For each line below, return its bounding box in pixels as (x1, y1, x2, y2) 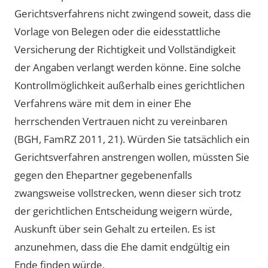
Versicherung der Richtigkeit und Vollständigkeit (14, 42, 236, 56)
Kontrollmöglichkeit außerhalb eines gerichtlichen (14, 78, 245, 92)
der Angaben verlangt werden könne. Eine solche (14, 60, 241, 74)
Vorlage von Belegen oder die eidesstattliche (14, 24, 221, 38)
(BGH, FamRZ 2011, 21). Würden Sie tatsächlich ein (14, 132, 249, 146)
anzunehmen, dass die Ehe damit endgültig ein (14, 239, 230, 254)
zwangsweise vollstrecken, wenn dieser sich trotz (14, 185, 241, 200)
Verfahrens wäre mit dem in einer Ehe (14, 96, 191, 110)
